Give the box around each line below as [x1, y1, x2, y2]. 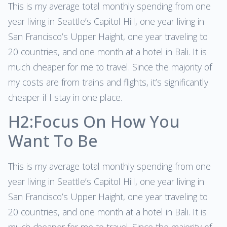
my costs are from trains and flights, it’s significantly [8, 75, 208, 88]
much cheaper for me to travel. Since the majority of [8, 60, 212, 73]
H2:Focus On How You [8, 110, 180, 133]
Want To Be [8, 130, 98, 152]
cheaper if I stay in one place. [8, 91, 122, 103]
